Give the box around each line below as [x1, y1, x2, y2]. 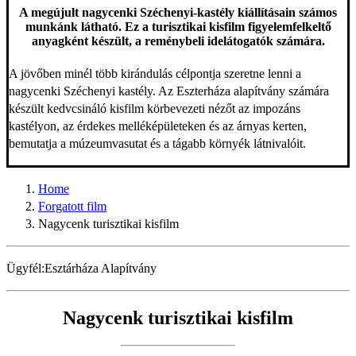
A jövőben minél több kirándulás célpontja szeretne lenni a [9, 67, 301, 81]
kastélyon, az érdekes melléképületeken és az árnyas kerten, [9, 119, 307, 133]
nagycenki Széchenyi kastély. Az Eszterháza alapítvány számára [9, 84, 329, 99]
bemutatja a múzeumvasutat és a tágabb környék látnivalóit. [9, 137, 306, 151]
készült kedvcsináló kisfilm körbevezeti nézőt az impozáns [9, 102, 300, 116]
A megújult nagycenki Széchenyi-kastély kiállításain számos [19, 5, 337, 19]
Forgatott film [38, 199, 106, 214]
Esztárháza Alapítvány [44, 261, 157, 276]
